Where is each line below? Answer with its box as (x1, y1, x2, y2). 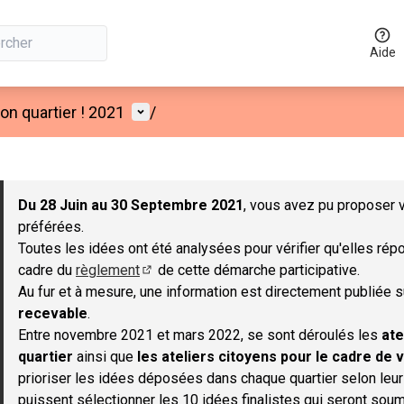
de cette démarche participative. (154, 262, 360, 279)
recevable (18, 305, 87, 322)
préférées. (18, 218, 84, 235)
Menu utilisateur (131, 101, 252, 121)
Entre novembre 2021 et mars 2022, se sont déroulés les (18, 326, 381, 344)
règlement (76, 262, 140, 279)
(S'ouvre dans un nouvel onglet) (141, 276, 337, 293)
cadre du (18, 262, 76, 279)
